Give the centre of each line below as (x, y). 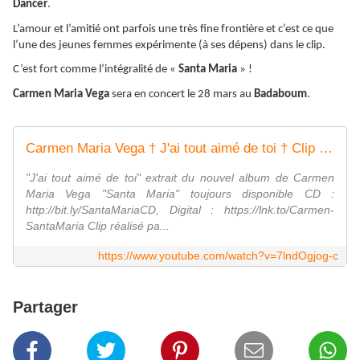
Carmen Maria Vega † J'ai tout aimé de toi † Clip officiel (326, 148)
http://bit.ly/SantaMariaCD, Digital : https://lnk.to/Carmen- (180, 209)
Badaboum (280, 95)
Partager (45, 307)
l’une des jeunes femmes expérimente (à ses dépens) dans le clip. (169, 45)
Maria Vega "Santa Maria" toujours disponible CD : (180, 193)
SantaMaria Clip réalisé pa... (98, 225)
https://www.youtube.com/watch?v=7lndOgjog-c (218, 255)
